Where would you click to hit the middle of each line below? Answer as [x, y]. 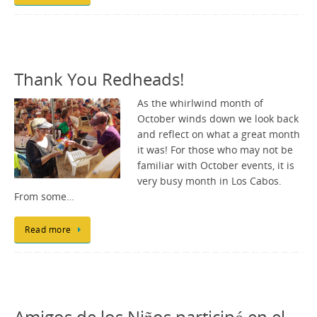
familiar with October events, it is [216, 166]
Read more [48, 229]
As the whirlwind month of [200, 104]
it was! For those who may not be [215, 150]
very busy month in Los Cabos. [209, 181]
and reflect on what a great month [219, 135]
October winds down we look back [218, 119]
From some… [44, 197]
